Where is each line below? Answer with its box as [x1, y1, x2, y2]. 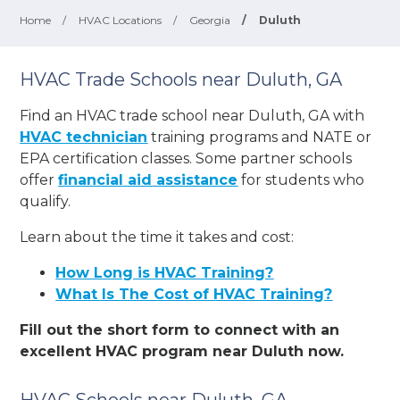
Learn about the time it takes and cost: [20, 228, 295, 246]
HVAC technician [20, 128, 148, 146]
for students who [237, 171, 365, 188]
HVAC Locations [79, 13, 162, 27]
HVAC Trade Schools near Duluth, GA [20, 69, 343, 90]
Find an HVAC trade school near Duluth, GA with [20, 106, 365, 124]
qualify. [20, 192, 71, 210]
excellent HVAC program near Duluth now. [20, 342, 345, 360]
